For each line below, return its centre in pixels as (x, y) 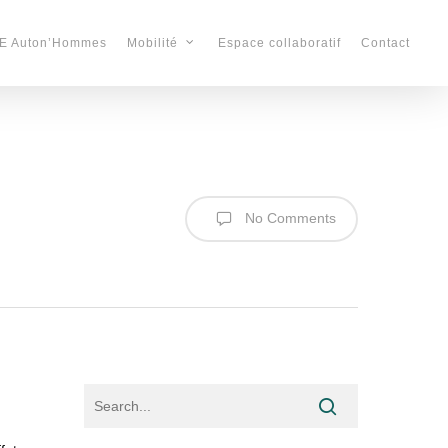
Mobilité (152, 43)
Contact (385, 43)
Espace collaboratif (279, 43)
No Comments (288, 217)
